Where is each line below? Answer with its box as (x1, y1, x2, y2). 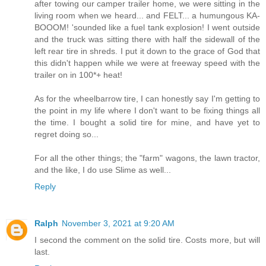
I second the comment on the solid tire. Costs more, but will (34, 235, 260, 245)
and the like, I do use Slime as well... (34, 165, 171, 175)
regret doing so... (34, 129, 99, 140)
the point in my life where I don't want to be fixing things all (34, 106, 260, 116)
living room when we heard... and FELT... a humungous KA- (34, 11, 260, 21)
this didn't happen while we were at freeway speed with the (34, 58, 260, 68)
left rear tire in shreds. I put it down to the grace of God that (34, 46, 260, 56)
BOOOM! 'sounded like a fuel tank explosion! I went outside (34, 23, 260, 33)
